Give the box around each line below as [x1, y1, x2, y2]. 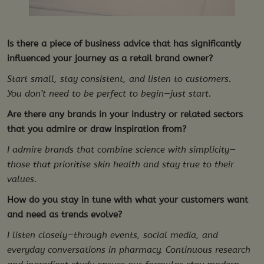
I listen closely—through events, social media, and [7, 230, 218, 241]
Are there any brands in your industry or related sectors [7, 109, 243, 120]
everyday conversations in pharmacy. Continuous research [7, 245, 250, 256]
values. [7, 174, 37, 185]
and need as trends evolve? [7, 209, 122, 220]
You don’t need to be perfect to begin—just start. [7, 88, 212, 100]
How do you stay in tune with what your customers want [7, 194, 248, 206]
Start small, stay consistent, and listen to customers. [7, 74, 232, 85]
